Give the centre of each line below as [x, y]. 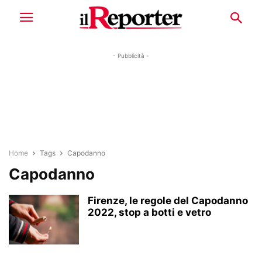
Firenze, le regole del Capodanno [168, 201]
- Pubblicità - [131, 56]
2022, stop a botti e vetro [149, 212]
